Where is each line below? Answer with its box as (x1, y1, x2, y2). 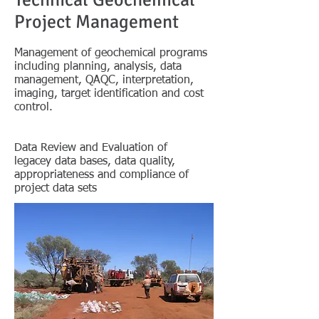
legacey (14, 156, 55, 167)
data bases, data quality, (55, 156, 175, 167)
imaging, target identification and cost (14, 88, 204, 100)
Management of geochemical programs (14, 48, 207, 59)
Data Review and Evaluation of (14, 142, 167, 154)
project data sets (14, 183, 100, 194)
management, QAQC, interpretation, (14, 75, 194, 86)
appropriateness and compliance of (14, 169, 189, 181)
